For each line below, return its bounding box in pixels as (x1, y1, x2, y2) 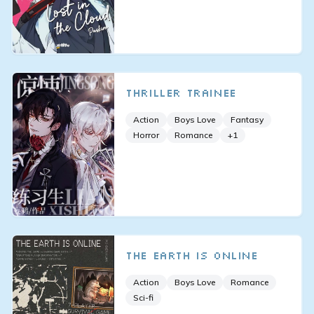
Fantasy (231, 114, 264, 125)
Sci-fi (133, 292, 154, 303)
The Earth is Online (125, 247, 258, 262)
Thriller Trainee (125, 86, 236, 100)
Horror (133, 130, 160, 141)
